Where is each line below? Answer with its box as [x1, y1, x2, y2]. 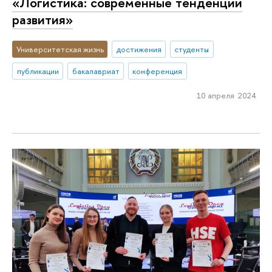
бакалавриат [72, 66, 120, 77]
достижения [116, 44, 161, 55]
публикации [16, 66, 59, 77]
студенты [174, 44, 209, 55]
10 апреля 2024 [196, 89, 256, 101]
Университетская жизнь [16, 44, 104, 55]
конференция [132, 66, 183, 77]
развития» [12, 10, 73, 29]
